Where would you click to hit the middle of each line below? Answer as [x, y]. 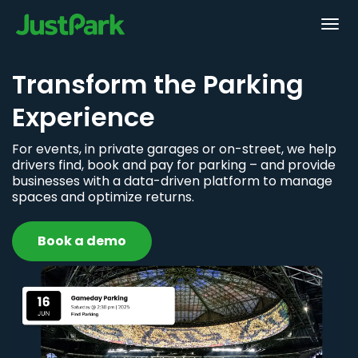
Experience [84, 117]
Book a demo [82, 241]
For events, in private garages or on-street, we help [174, 149]
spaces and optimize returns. [103, 197]
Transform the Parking [158, 84]
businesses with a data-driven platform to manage [172, 181]
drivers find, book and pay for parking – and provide [174, 165]
